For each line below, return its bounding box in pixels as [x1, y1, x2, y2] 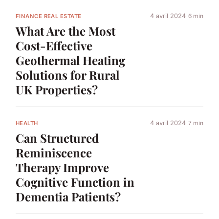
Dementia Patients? [16, 188, 121, 204]
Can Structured [16, 130, 99, 146]
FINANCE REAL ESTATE [16, 12, 82, 20]
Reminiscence [16, 144, 92, 160]
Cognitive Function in [16, 174, 134, 190]
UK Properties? [16, 81, 98, 97]
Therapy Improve [16, 159, 109, 175]
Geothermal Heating [16, 52, 125, 68]
